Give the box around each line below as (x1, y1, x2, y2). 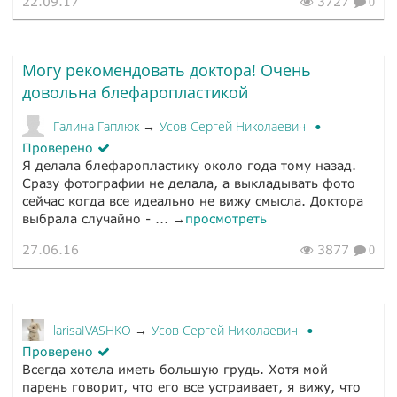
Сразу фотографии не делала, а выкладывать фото (22, 175, 355, 191)
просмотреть (185, 211, 267, 227)
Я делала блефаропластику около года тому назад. (22, 158, 356, 174)
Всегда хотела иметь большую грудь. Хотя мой (22, 362, 328, 378)
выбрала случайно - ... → (22, 211, 185, 227)
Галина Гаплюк (53, 118, 143, 136)
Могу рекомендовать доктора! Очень (22, 59, 311, 82)
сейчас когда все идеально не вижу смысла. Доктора (22, 193, 363, 209)
